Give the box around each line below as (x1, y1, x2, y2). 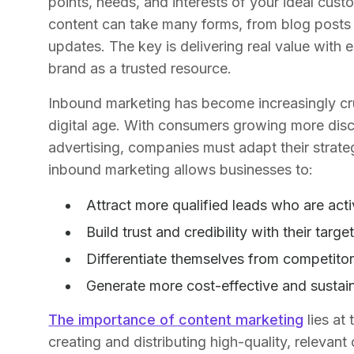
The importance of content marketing (48, 311, 304, 328)
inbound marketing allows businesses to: (48, 161, 314, 178)
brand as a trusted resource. (48, 60, 232, 77)
